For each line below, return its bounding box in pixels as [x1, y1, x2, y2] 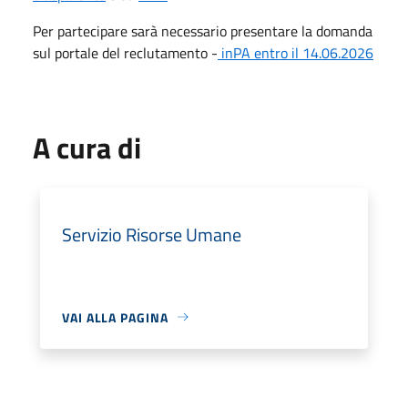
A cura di [33, 125, 141, 169]
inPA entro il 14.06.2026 [218, 41, 373, 64]
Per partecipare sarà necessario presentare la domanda [33, 19, 372, 42]
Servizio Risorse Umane [62, 219, 241, 249]
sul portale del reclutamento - [33, 41, 218, 64]
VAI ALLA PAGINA [62, 307, 168, 327]
